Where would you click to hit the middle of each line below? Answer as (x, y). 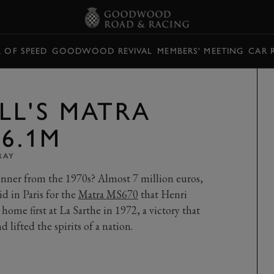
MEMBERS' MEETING (201, 51)
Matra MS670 (108, 194)
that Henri (162, 194)
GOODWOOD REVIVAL (102, 51)
